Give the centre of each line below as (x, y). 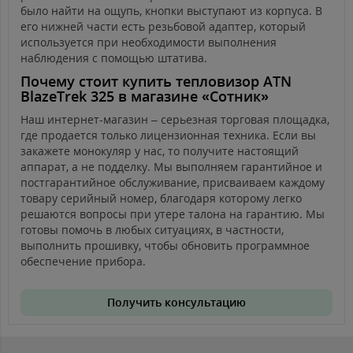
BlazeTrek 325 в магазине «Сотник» (145, 97)
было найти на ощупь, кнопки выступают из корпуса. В (171, 11)
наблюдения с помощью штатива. (114, 58)
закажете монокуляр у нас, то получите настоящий (160, 151)
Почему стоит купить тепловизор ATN (156, 82)
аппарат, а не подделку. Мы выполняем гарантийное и (171, 167)
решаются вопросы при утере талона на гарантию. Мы (173, 214)
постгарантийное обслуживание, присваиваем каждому (173, 183)
